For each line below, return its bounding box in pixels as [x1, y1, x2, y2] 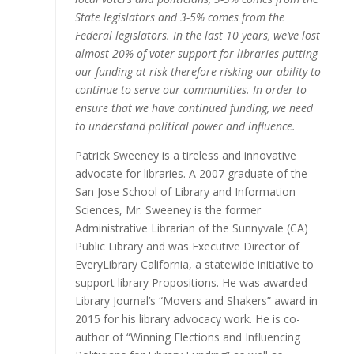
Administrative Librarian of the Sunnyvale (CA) [74, 220, 308, 235]
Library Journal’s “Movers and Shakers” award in [74, 292, 318, 308]
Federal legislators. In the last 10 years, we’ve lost [74, 27, 320, 43]
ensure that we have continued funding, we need [74, 100, 313, 115]
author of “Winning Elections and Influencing [74, 329, 300, 345]
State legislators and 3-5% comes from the [74, 9, 284, 24]
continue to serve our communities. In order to [74, 81, 307, 97]
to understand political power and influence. [74, 118, 296, 134]
